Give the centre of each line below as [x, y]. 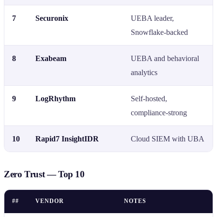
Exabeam [51, 58]
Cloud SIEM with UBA [168, 139]
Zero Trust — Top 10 [44, 174]
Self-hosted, [149, 98]
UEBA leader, [152, 18]
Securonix [52, 18]
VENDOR [50, 201]
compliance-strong [159, 112]
